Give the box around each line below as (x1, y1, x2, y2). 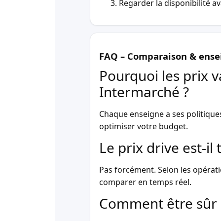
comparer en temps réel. (99, 177, 191, 188)
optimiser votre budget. (99, 120, 188, 132)
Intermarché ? (99, 82, 189, 101)
